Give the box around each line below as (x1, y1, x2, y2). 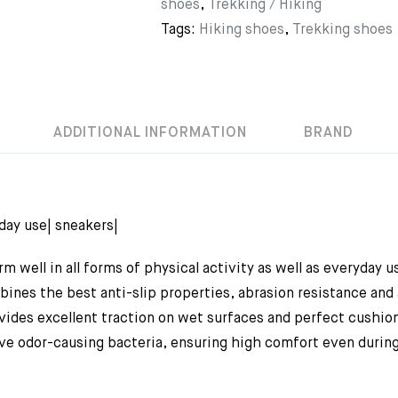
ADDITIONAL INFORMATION (53, 126, 247, 140)
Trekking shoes (292, 23, 393, 37)
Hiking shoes (199, 23, 284, 37)
